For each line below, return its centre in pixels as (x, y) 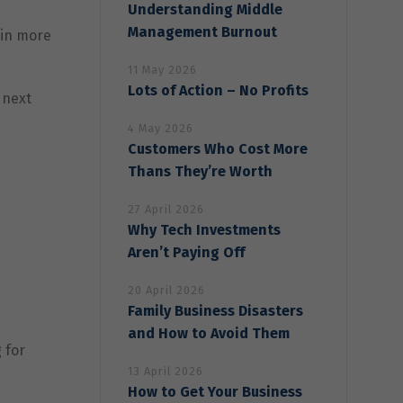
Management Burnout (202, 31)
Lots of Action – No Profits (218, 90)
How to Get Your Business (215, 391)
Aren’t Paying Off (186, 252)
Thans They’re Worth (200, 171)
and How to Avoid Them (209, 333)
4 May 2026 (161, 128)
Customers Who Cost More (218, 148)
